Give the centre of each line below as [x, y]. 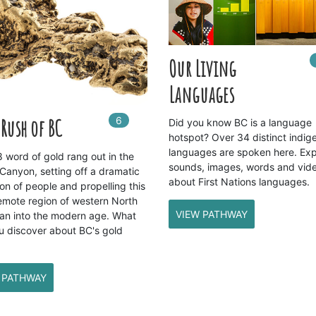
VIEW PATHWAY [211, 214]
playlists [159, 121]
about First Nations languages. [239, 182]
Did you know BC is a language [240, 123]
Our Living [202, 69]
